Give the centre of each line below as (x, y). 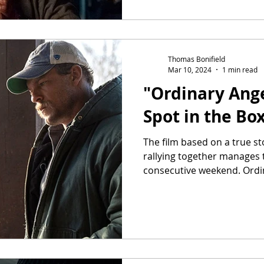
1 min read (240, 69)
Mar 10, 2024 (190, 69)
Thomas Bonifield (197, 59)
